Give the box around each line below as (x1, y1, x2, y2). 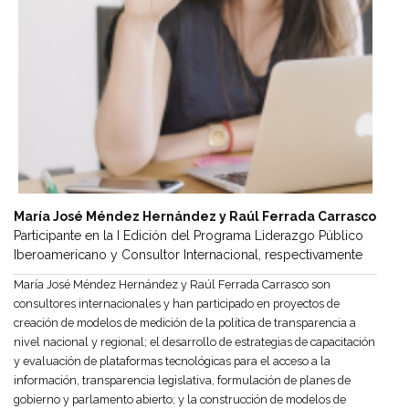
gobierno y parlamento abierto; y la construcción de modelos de (14, 393, 346, 407)
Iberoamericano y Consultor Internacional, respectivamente (14, 247, 362, 263)
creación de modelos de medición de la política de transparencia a (14, 316, 356, 330)
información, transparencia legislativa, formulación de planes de (14, 373, 351, 388)
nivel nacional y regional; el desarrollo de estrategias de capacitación (14, 335, 375, 350)
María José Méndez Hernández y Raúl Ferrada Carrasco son (14, 278, 330, 292)
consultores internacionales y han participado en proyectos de (14, 297, 340, 311)
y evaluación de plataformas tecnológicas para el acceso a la (14, 354, 330, 369)
